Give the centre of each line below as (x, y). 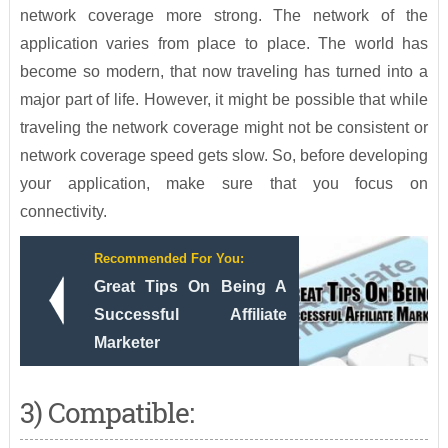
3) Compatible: (106, 413)
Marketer (126, 343)
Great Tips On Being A (190, 287)
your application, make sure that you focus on (224, 184)
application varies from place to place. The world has (224, 44)
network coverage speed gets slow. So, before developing (224, 156)
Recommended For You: (168, 259)
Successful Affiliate (190, 315)
